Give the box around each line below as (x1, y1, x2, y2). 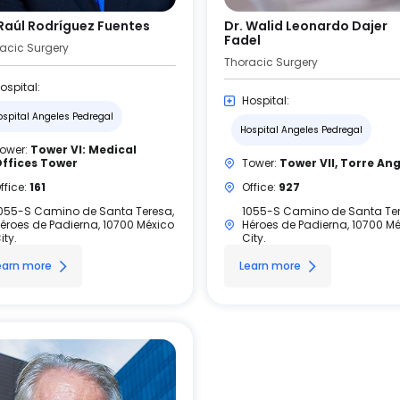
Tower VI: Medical (30, 142, 137, 157)
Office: (242, 179, 279, 195)
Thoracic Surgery (224, 54, 318, 70)
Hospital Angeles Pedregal (240, 123, 362, 137)
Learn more (239, 258, 301, 273)
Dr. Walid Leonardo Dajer (224, 17, 387, 35)
